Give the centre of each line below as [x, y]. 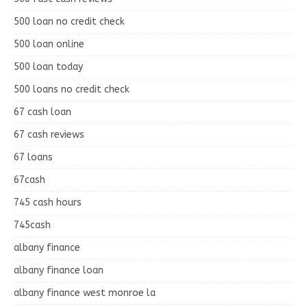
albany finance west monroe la [85, 293]
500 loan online [49, 44]
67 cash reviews [49, 134]
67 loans [33, 157]
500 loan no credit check [69, 21]
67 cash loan [42, 112]
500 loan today [48, 66]
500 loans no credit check [72, 89]
